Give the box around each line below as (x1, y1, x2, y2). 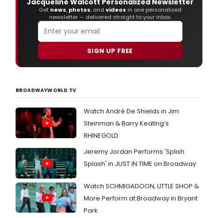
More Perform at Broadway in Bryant (84, 193, 198, 203)
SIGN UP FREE (87, 46, 133, 55)
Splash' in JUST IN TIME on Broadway (84, 159, 196, 169)
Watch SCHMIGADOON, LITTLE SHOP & (84, 181, 199, 191)
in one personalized (126, 6, 182, 14)
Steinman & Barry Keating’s (84, 119, 169, 128)
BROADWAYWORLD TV (16, 87, 76, 94)
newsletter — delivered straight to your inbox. (49, 13, 171, 21)
